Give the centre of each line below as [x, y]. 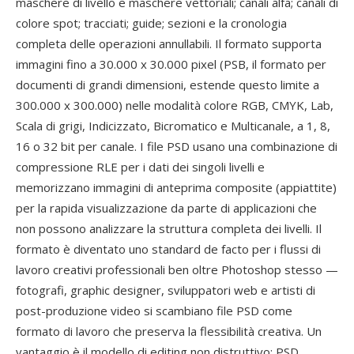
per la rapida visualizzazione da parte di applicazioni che [166, 208]
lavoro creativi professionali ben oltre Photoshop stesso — [177, 269]
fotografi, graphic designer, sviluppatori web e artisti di [166, 290]
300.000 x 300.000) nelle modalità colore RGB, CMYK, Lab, [175, 105]
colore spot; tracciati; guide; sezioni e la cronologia [151, 23]
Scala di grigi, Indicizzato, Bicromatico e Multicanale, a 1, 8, [173, 126]
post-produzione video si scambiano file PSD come [154, 311]
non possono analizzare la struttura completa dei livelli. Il [169, 228]
